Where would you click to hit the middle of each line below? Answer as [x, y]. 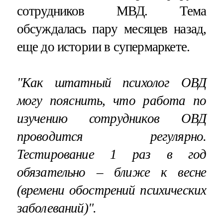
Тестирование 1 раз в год [111, 155]
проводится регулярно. [111, 137]
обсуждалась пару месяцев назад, [111, 29]
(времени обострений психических [111, 190]
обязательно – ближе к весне [111, 172]
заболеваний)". [56, 208]
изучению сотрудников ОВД [111, 119]
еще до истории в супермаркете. [103, 47]
